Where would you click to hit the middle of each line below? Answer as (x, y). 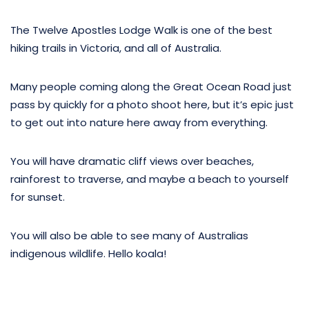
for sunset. (38, 197)
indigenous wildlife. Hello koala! (88, 253)
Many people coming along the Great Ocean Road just (151, 86)
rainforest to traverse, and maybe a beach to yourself (150, 179)
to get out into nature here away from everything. (139, 122)
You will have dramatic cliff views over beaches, (132, 161)
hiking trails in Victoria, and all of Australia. (116, 48)
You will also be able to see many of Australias (129, 235)
